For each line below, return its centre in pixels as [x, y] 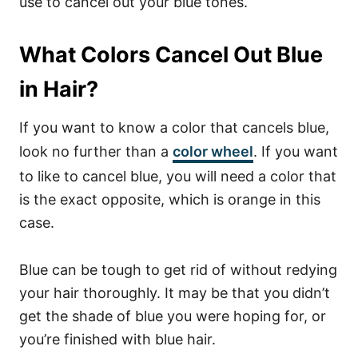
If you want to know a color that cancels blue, [174, 127]
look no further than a [96, 151]
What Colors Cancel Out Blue [171, 55]
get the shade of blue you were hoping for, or [173, 316]
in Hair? [59, 89]
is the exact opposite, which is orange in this [170, 199]
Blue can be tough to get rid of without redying [178, 270]
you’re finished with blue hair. [117, 339]
